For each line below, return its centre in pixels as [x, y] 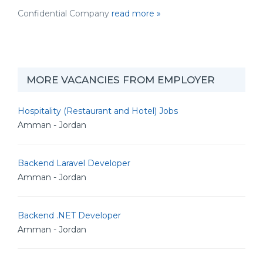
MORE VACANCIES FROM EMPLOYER [121, 80]
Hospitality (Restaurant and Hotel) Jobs [98, 111]
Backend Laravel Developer [74, 163]
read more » [136, 14]
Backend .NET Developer [69, 215]
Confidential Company [65, 14]
